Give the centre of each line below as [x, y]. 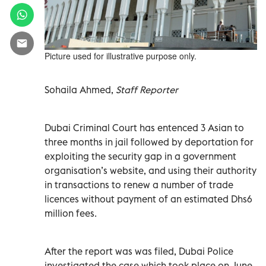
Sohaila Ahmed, [80, 89]
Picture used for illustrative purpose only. [121, 56]
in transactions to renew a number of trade [139, 184]
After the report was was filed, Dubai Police [139, 251]
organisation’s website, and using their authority [151, 170]
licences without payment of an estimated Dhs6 [148, 199]
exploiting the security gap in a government [140, 156]
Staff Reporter [147, 89]
